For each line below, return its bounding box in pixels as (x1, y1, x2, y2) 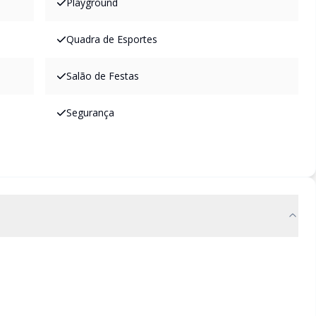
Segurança (66, 106, 114, 119)
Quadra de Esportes (66, 32, 157, 46)
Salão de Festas (66, 69, 139, 83)
